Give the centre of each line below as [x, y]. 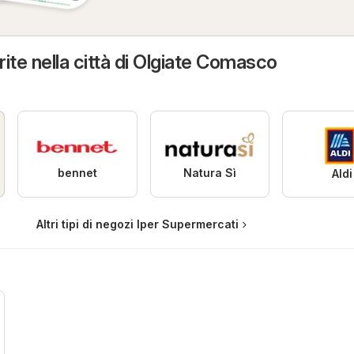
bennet [77, 173]
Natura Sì [209, 173]
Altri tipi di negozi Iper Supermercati [137, 224]
